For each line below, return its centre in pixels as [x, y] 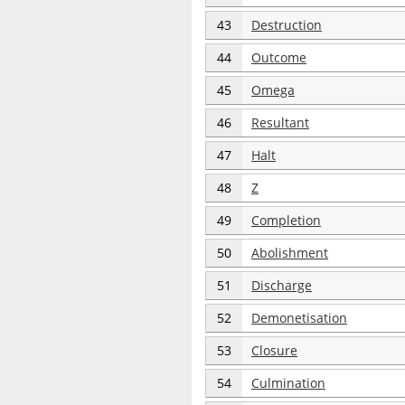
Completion [286, 220]
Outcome [279, 57]
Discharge [282, 285]
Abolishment [290, 253]
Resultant [280, 122]
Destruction [287, 25]
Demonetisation [299, 318]
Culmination [288, 383]
